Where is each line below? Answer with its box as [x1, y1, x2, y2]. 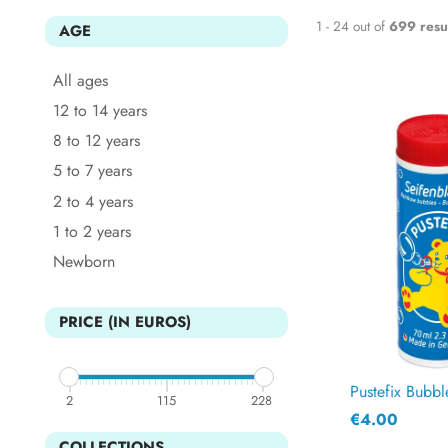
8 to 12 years [53, 129, 140, 153]
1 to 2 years [53, 219, 131, 243]
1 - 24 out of [316, 16, 386, 37]
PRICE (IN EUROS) [59, 310, 191, 333]
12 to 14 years [53, 99, 147, 123]
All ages [53, 68, 108, 92]
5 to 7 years [53, 159, 132, 183]
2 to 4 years [53, 189, 133, 213]
